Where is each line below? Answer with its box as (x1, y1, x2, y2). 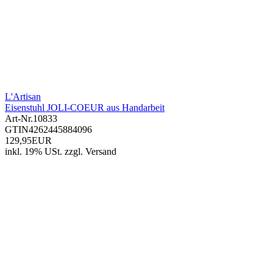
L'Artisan (5, 91, 41, 102)
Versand (85, 146, 116, 157)
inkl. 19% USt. (5, 146, 62, 157)
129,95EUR (5, 135, 52, 146)
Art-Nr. (5, 113, 33, 124)
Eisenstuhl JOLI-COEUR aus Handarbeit (5, 102, 165, 113)
